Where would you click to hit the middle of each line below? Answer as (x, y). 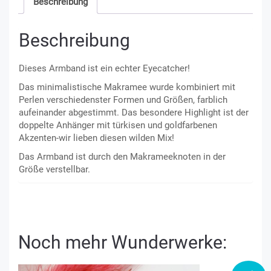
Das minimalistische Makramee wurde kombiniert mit (127, 87)
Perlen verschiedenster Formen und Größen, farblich (123, 100)
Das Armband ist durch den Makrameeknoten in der (122, 157)
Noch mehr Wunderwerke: (122, 243)
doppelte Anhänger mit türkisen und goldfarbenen (118, 126)
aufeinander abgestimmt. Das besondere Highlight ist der (134, 113)
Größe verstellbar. (54, 170)
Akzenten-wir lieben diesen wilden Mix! (96, 138)
